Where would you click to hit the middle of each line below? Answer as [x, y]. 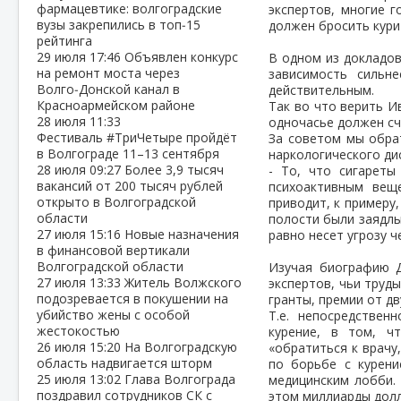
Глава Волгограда [180, 379]
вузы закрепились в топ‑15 [119, 25]
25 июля [63, 379]
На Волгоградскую [181, 347]
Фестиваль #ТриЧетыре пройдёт [137, 137]
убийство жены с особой [113, 315]
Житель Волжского [183, 282]
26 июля [63, 347]
